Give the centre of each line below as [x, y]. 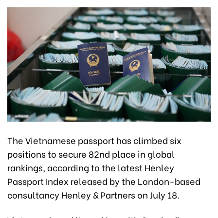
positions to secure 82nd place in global [91, 154]
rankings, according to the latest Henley [91, 167]
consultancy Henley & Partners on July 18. [93, 195]
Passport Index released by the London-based [104, 181]
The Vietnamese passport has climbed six [94, 140]
